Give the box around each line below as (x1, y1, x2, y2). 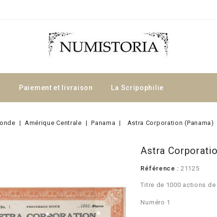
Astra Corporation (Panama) (127, 119, 214, 126)
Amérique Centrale (24, 119, 82, 126)
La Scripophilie (111, 84, 164, 92)
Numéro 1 (140, 199, 171, 206)
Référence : (140, 165, 179, 172)
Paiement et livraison (19, 84, 93, 92)
